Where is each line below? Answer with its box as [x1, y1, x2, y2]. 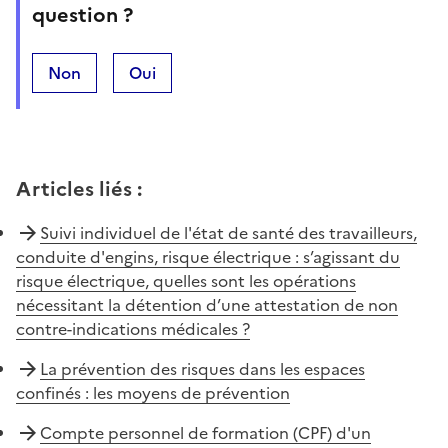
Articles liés [16, 173, 132, 204]
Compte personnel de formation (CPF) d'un [40, 420, 371, 445]
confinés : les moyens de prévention [16, 380, 290, 405]
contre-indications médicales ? [16, 316, 250, 341]
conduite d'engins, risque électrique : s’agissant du [16, 244, 400, 269]
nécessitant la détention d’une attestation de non [16, 292, 398, 317]
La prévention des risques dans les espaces [40, 356, 365, 381]
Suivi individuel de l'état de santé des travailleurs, [40, 220, 417, 245]
